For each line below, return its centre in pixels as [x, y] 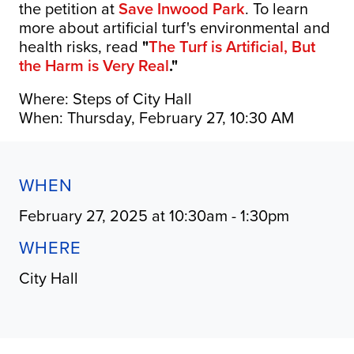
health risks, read [80, 47]
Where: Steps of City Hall [105, 99]
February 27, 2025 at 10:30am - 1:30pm [154, 216]
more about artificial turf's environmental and [174, 28]
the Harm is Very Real [94, 66]
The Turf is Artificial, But [232, 47]
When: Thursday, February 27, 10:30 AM [156, 118]
